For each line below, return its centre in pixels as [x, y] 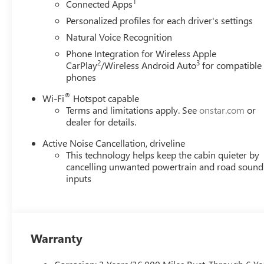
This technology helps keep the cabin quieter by [163, 154]
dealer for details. [101, 121]
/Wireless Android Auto [149, 65]
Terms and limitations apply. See [133, 110]
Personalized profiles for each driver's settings [160, 20]
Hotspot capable [105, 98]
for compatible [231, 65]
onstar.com [222, 110]
